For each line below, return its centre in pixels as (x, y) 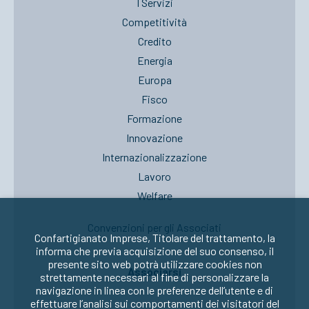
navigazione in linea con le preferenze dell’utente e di (154, 290)
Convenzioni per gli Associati (154, 227)
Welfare (154, 196)
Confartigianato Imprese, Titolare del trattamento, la (154, 238)
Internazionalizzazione (154, 157)
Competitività (154, 22)
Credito (154, 41)
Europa (154, 80)
